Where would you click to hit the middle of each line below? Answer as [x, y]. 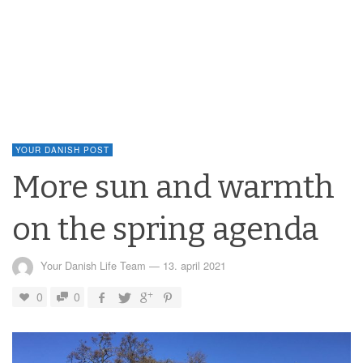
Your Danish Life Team [93, 266]
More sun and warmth [173, 186]
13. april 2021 [194, 266]
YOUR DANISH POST [62, 149]
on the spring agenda [165, 228]
